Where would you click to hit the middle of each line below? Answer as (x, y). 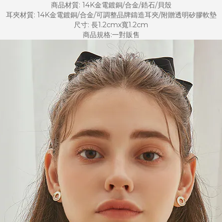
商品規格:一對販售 (111, 35)
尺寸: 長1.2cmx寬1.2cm (111, 25)
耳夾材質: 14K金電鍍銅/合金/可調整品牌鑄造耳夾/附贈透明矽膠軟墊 (111, 15)
